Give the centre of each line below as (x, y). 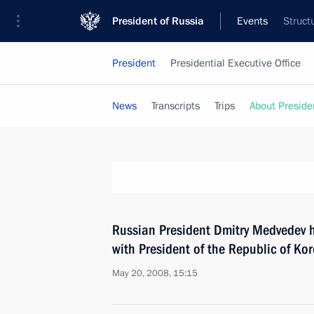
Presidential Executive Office (235, 63)
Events (252, 21)
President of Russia (158, 21)
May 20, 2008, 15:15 (155, 273)
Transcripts (176, 106)
